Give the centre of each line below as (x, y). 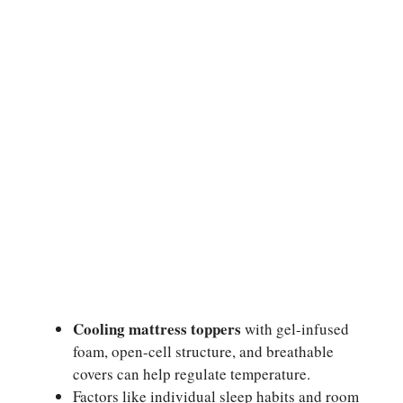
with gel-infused (295, 329)
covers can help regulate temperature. (192, 374)
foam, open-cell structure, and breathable (203, 352)
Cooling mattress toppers (157, 329)
